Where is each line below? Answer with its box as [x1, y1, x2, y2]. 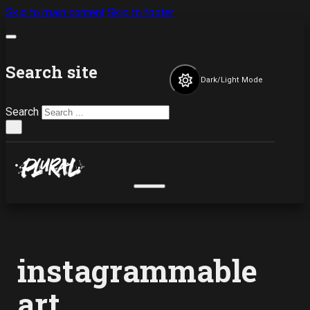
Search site [6, 60, 98, 83]
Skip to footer [107, 6, 174, 19]
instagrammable [17, 250, 258, 291]
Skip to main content [6, 6, 104, 19]
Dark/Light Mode [201, 75, 264, 85]
